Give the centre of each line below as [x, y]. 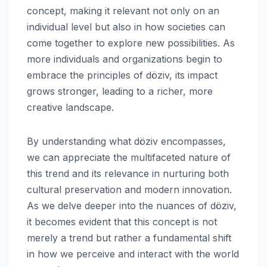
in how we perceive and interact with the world [133, 254]
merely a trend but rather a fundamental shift [129, 237]
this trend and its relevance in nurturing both [128, 173]
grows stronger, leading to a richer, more [120, 91]
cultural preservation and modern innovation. [129, 189]
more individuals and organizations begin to [125, 59]
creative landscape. [70, 107]
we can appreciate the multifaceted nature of [129, 157]
